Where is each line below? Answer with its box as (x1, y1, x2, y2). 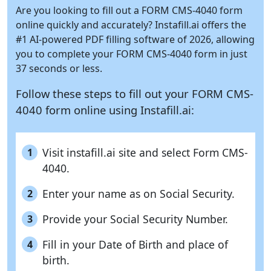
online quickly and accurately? (16, 18, 155, 32)
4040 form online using (16, 102, 140, 118)
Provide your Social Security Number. (42, 212, 228, 227)
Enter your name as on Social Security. (42, 186, 235, 201)
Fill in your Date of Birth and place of (42, 237, 228, 252)
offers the (199, 18, 246, 32)
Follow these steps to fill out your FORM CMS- (16, 86, 253, 102)
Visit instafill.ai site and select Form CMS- (42, 145, 248, 160)
